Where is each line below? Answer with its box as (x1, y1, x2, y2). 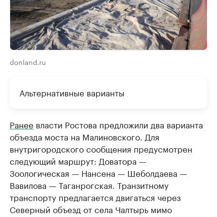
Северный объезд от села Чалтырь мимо (10, 202, 172, 215)
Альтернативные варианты (19, 85, 124, 98)
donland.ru (10, 56, 46, 67)
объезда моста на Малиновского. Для (10, 129, 159, 142)
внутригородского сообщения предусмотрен (10, 141, 192, 155)
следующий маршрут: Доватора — (10, 154, 146, 167)
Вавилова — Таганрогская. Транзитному (10, 178, 169, 191)
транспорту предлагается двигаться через (10, 190, 181, 203)
